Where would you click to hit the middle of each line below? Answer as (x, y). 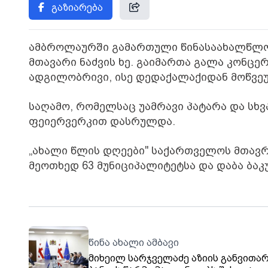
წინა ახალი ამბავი (134, 243)
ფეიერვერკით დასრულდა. (102, 121)
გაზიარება (77, 7)
